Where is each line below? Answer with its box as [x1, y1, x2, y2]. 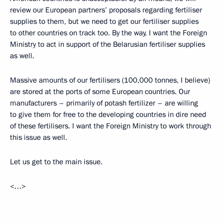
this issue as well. [10, 132, 67, 142]
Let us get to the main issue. [10, 157, 103, 167]
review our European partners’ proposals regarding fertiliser [10, 5, 202, 15]
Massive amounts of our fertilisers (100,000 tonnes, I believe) [10, 75, 210, 85]
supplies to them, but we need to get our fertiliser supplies [10, 16, 199, 26]
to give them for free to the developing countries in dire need [10, 110, 206, 119]
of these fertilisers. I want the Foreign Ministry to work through [10, 121, 211, 131]
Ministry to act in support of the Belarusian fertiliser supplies [10, 39, 205, 49]
